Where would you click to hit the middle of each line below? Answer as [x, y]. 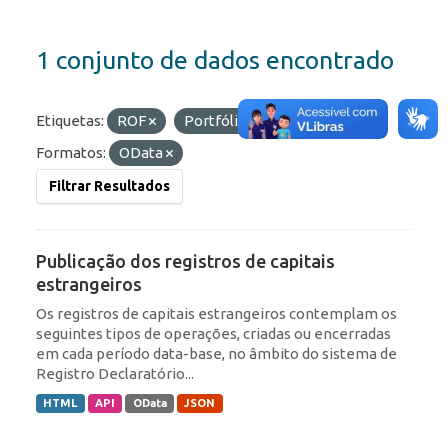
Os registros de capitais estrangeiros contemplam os [216, 314]
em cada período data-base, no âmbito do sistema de [216, 354]
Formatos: [71, 153]
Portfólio [217, 121]
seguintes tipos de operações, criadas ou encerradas [213, 334]
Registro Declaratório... [115, 374]
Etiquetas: [70, 121]
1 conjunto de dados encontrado [215, 60]
